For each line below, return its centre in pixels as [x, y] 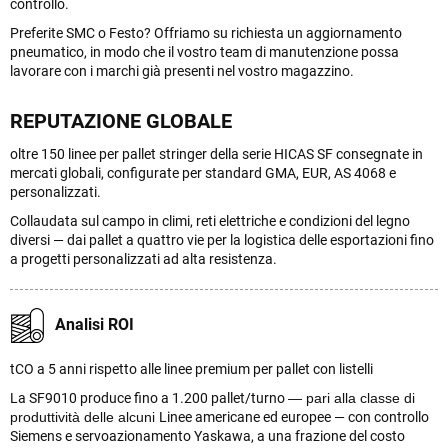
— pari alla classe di [351, 397]
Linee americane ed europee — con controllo [294, 416]
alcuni [138, 416]
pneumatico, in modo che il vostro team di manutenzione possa [204, 51]
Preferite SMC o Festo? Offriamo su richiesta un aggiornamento [206, 32]
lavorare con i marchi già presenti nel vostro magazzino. [182, 70]
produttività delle [64, 416]
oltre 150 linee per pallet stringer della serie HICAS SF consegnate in [216, 153]
